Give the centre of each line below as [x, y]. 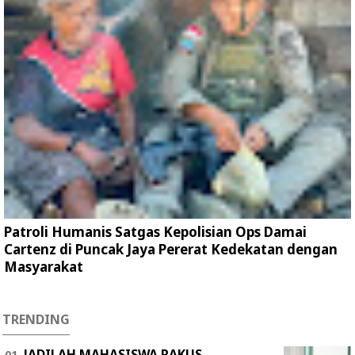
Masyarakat [44, 267]
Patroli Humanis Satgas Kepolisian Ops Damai [155, 232]
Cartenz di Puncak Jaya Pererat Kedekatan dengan [171, 250]
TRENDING [36, 320]
